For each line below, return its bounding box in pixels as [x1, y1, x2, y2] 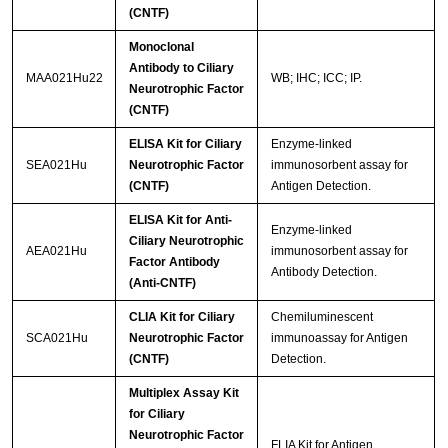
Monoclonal [128, 40, 194, 55]
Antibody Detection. [270, 265, 377, 280]
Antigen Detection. [270, 179, 371, 194]
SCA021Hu [25, 331, 88, 346]
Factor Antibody [128, 255, 220, 270]
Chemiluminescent [270, 310, 373, 325]
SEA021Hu [25, 158, 87, 173]
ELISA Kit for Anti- [128, 213, 232, 228]
